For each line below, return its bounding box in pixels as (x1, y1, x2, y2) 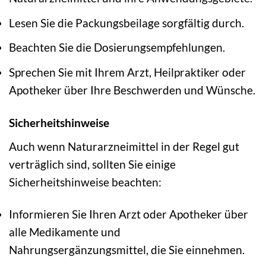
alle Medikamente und (9, 225, 121, 239)
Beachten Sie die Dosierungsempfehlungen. (9, 40, 225, 55)
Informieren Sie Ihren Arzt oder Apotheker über (9, 207, 248, 221)
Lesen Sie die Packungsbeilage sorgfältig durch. (9, 15, 244, 30)
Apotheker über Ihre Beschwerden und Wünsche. (9, 83, 255, 97)
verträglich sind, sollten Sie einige (9, 157, 176, 171)
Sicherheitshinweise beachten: (9, 175, 161, 189)
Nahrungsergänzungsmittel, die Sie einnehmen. (9, 243, 245, 257)
